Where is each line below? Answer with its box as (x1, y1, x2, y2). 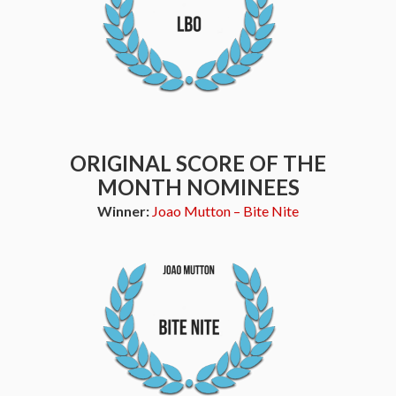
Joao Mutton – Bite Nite (152, 202, 299, 219)
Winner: (97, 202, 152, 219)
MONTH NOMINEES (96, 174, 300, 200)
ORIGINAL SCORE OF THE (70, 150, 326, 176)
